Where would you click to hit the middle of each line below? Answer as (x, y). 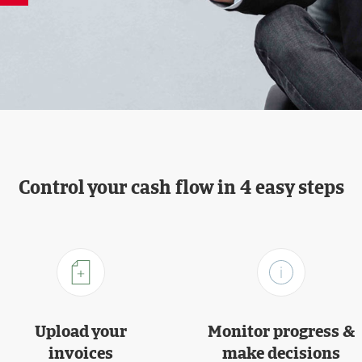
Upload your (80, 331)
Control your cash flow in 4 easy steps (181, 187)
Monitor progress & (282, 331)
